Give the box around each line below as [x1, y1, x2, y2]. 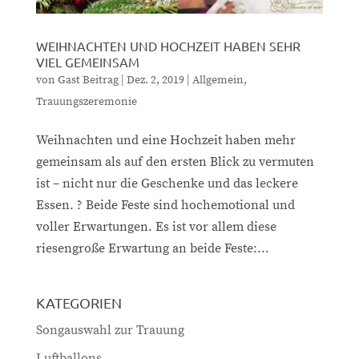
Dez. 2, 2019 [126, 73, 184, 88]
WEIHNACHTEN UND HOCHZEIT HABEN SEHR [35, 38, 301, 54]
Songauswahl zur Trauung [35, 322, 184, 339]
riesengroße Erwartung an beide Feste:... [35, 240, 269, 257]
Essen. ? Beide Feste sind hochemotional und [35, 197, 295, 214]
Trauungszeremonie [35, 95, 137, 110]
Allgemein [192, 73, 244, 88]
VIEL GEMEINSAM [35, 54, 139, 71]
